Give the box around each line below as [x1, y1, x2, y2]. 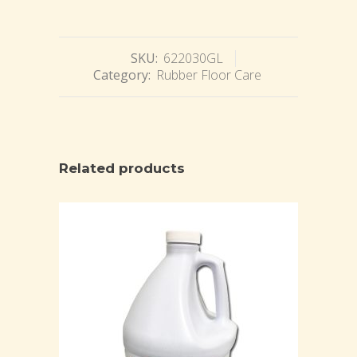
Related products [59, 160, 185, 177]
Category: [93, 66, 154, 84]
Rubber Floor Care [156, 66, 261, 84]
